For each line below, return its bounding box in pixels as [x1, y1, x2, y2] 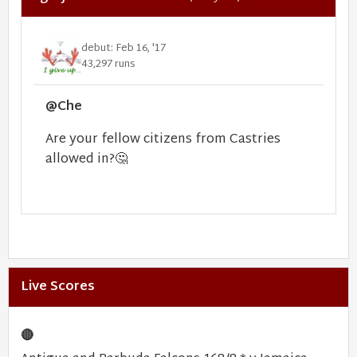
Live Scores [21, 276, 95, 299]
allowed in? [45, 148, 115, 171]
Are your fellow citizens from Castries [45, 128, 280, 151]
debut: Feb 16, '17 [81, 38, 166, 58]
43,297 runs [81, 54, 135, 74]
